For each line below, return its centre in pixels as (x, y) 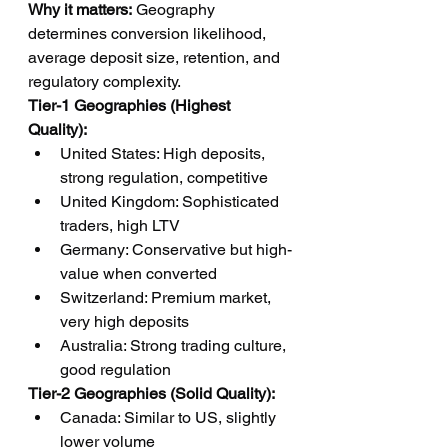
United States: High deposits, (164, 153)
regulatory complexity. (104, 81)
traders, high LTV (120, 225)
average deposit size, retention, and (156, 57)
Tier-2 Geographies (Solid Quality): (151, 393)
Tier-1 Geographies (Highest (131, 105)
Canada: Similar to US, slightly (170, 417)
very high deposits (124, 321)
